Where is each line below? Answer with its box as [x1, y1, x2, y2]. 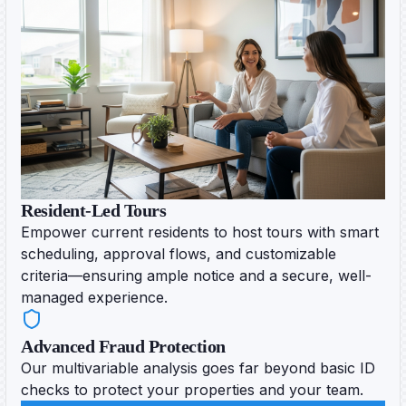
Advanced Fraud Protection [21, 335, 226, 356]
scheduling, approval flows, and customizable [21, 244, 336, 263]
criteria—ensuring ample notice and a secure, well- [21, 266, 372, 285]
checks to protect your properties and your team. [21, 380, 363, 399]
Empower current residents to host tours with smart [21, 222, 379, 241]
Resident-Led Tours [21, 199, 167, 220]
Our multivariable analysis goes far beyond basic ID [21, 358, 375, 377]
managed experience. [21, 287, 168, 306]
